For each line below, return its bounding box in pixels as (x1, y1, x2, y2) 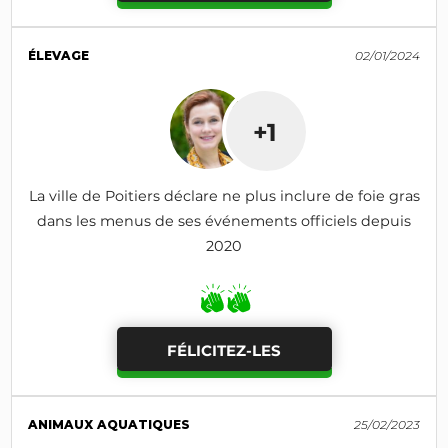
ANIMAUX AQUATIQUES (28, 417, 191, 432)
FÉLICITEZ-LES (167, 340, 281, 360)
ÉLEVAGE (28, 48, 90, 63)
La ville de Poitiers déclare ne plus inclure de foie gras (28, 187, 420, 205)
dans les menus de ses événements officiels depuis (37, 212, 411, 230)
